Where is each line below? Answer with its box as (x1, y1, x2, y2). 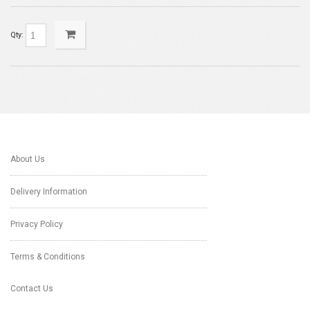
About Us (10, 154, 45, 164)
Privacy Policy (10, 219, 63, 229)
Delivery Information (10, 187, 87, 197)
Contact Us (10, 284, 53, 293)
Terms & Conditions (10, 252, 85, 262)
